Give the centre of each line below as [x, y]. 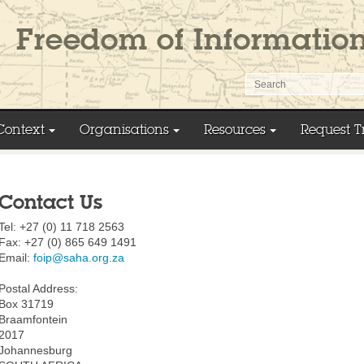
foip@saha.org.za [78, 258]
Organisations [124, 129]
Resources [235, 129]
